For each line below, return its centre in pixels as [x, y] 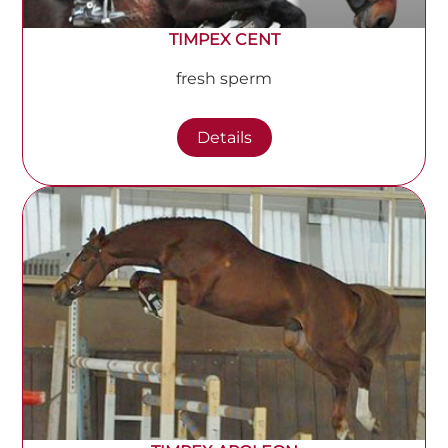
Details [224, 138]
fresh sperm [224, 79]
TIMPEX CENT [224, 40]
